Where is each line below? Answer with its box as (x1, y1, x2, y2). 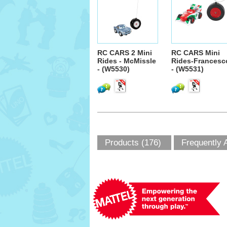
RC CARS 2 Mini (97, 49, 152, 57)
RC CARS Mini (171, 49, 220, 57)
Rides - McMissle (97, 57, 156, 65)
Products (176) (105, 138, 161, 147)
